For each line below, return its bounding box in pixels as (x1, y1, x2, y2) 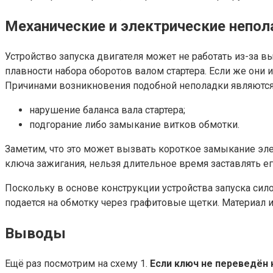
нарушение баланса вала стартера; (29, 104, 185, 116)
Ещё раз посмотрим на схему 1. (5, 257, 150, 269)
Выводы (5, 224, 66, 242)
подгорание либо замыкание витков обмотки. (29, 119, 239, 131)
